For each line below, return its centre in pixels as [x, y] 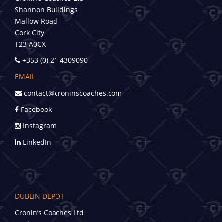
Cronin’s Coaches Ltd [49, 212]
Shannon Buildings [46, 10]
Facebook [35, 110]
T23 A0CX [30, 44]
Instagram [39, 126]
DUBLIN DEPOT [40, 196]
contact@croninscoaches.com [72, 93]
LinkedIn [36, 142]
